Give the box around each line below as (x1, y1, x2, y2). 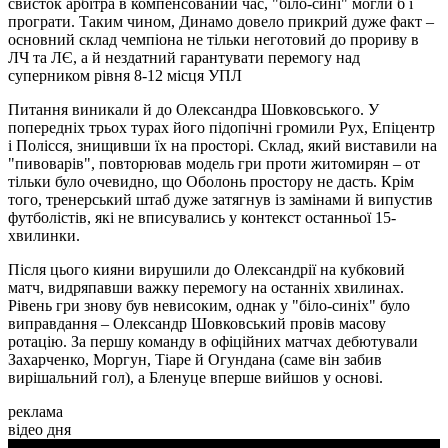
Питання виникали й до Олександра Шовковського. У (8, 101, 379, 119)
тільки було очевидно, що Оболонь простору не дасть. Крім (8, 173, 414, 191)
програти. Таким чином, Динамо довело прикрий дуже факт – (8, 13, 434, 31)
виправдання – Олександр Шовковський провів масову (8, 315, 386, 333)
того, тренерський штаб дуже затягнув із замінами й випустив (8, 191, 433, 209)
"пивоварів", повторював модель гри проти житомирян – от (8, 155, 420, 173)
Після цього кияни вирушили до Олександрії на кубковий (8, 261, 405, 279)
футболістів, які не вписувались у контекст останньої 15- (8, 209, 396, 227)
